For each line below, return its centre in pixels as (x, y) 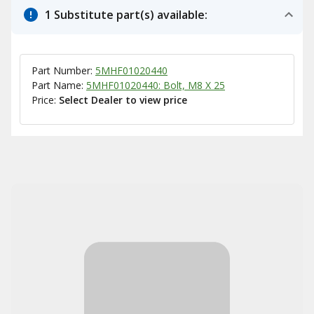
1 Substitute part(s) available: (126, 15)
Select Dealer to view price (123, 100)
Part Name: (59, 85)
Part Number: (63, 70)
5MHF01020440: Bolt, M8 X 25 (156, 85)
